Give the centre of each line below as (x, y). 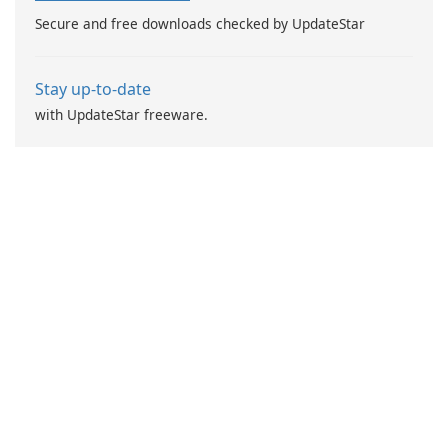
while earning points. (307, 12)
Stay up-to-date (93, 89)
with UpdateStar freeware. (121, 115)
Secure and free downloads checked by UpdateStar (200, 24)
